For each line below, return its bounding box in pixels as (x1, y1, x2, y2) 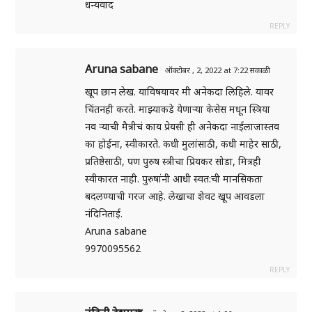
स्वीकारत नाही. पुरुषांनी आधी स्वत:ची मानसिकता (85, 172, 263, 186)
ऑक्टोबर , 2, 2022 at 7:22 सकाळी (165, 65, 271, 76)
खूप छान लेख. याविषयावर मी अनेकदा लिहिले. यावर (85, 85, 274, 99)
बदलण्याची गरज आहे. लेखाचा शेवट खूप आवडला (85, 189, 265, 203)
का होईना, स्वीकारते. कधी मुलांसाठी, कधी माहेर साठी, (85, 137, 282, 151)
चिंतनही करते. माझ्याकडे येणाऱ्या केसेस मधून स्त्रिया (85, 102, 271, 116)
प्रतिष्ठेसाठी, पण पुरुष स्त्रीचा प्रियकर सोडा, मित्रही (85, 155, 262, 169)
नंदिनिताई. (85, 207, 123, 221)
